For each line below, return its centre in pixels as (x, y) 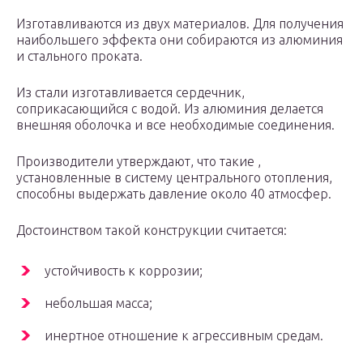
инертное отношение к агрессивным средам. (184, 336)
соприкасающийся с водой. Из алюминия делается (170, 109)
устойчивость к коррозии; (124, 271)
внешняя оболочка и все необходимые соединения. (175, 125)
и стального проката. (79, 56)
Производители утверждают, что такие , (139, 162)
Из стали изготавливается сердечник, (130, 93)
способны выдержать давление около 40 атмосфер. (174, 194)
